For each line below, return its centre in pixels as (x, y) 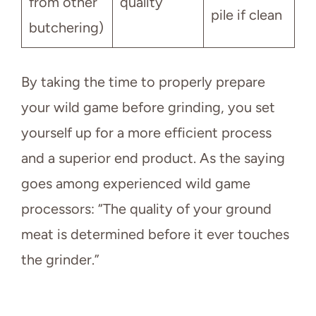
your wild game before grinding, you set (148, 108)
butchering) (66, 28)
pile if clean (247, 15)
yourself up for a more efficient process (146, 133)
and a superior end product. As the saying (153, 158)
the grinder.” (60, 260)
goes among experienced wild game (136, 184)
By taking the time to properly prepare (143, 82)
